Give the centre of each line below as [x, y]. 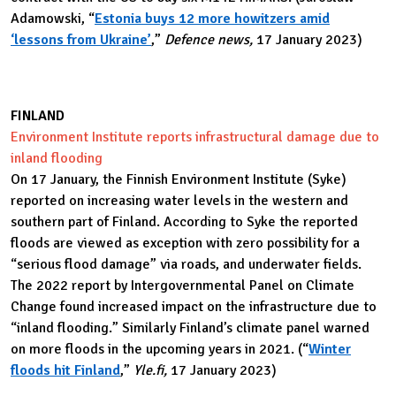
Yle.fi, [152, 371]
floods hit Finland [65, 371]
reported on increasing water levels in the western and [179, 201]
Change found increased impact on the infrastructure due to [194, 307]
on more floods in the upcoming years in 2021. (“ [160, 350]
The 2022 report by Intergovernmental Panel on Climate [183, 286]
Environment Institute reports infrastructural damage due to [195, 137]
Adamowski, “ [53, 18]
